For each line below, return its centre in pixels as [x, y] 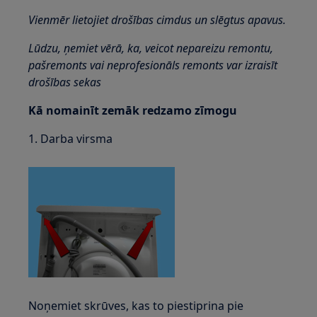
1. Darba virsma [71, 139]
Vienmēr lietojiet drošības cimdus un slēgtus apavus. [157, 20]
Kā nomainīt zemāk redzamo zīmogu [133, 110]
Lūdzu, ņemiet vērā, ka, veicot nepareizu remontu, [151, 48]
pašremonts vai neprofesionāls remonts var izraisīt [153, 65]
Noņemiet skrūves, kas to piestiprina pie [136, 306]
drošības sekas [65, 82]
